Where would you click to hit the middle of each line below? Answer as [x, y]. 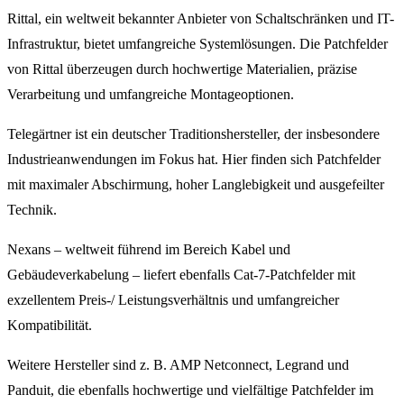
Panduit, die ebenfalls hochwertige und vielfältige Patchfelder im [190, 390]
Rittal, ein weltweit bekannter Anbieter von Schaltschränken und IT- [201, 19]
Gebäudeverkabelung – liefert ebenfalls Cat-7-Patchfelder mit [181, 275]
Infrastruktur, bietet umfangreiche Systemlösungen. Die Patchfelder [197, 44]
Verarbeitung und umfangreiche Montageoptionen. [151, 95]
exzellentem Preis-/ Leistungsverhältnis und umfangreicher [173, 300]
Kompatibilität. [50, 326]
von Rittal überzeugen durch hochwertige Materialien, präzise [182, 69]
